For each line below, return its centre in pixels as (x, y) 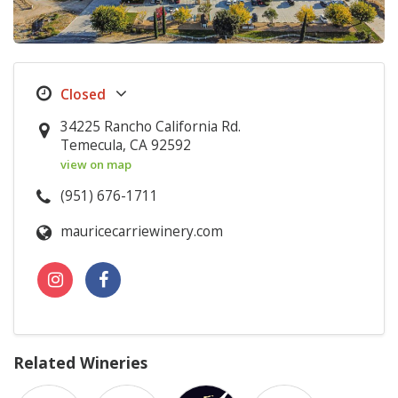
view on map (96, 164)
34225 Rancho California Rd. (151, 126)
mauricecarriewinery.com (142, 231)
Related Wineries (80, 362)
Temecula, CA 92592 (126, 145)
